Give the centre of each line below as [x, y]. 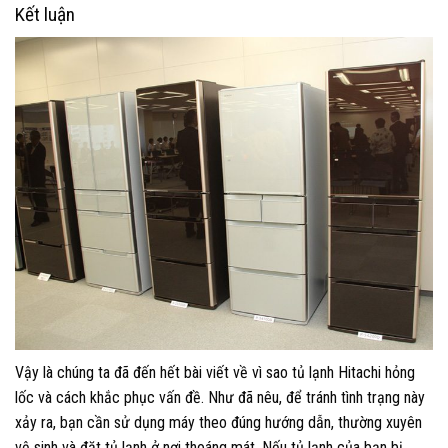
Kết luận [45, 14]
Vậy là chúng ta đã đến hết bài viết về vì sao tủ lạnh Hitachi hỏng [215, 373]
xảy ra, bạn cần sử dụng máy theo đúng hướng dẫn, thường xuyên [218, 423]
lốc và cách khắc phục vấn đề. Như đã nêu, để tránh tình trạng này [220, 398]
